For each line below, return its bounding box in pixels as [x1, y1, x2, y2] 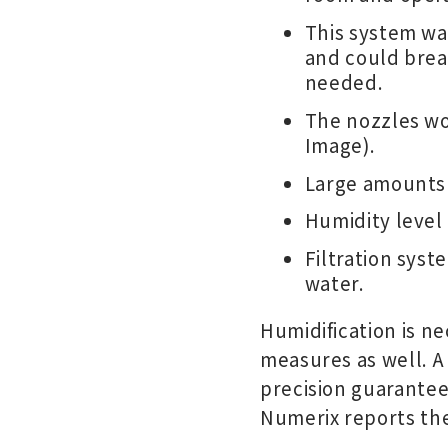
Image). [304, 130, 376, 158]
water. [304, 269, 365, 297]
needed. [304, 67, 384, 95]
